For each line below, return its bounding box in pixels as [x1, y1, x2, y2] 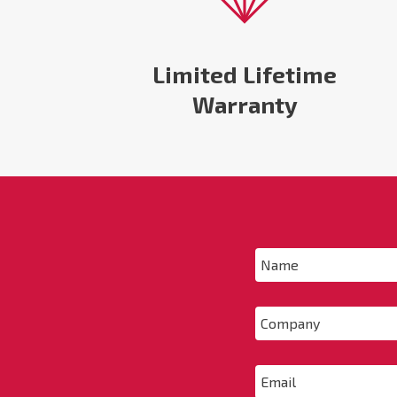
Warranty [191, 90, 298, 119]
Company [255, 313, 314, 329]
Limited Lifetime [152, 60, 338, 89]
